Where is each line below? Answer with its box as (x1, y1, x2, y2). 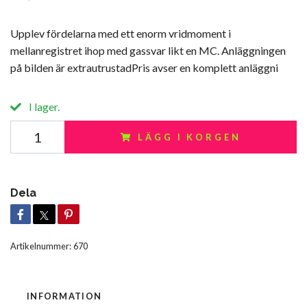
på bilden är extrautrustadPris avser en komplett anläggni (10, 61, 278, 75)
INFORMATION (27, 291, 102, 302)
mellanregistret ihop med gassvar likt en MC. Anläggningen (10, 44, 286, 58)
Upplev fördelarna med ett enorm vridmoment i (10, 27, 231, 40)
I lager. (27, 100, 60, 114)
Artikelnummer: (10, 241, 71, 252)
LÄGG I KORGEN (138, 132, 241, 143)
